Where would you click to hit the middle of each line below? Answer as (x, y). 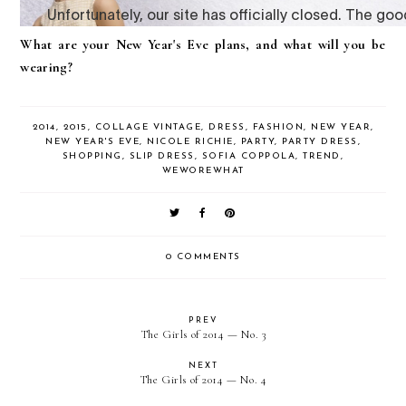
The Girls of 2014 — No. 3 (203, 334)
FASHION (278, 127)
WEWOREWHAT (203, 170)
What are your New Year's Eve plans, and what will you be (203, 44)
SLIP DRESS (162, 156)
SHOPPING (92, 156)
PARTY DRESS (320, 141)
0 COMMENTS (203, 256)
